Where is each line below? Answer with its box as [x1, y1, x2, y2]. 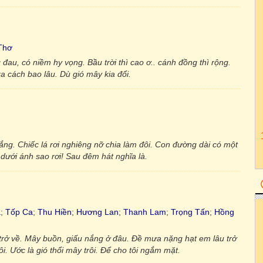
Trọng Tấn [171, 207, 210, 217]
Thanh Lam [123, 207, 166, 217]
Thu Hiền [38, 207, 72, 217]
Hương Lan [76, 207, 119, 217]
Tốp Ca [5, 207, 33, 217]
